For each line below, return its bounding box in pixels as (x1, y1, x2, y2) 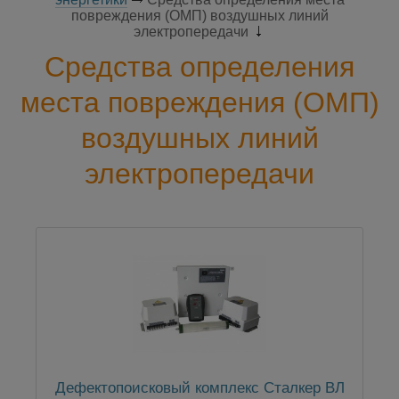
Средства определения (45, 51, 354, 84)
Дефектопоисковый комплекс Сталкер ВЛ (54, 379, 345, 396)
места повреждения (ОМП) (20, 86, 379, 119)
